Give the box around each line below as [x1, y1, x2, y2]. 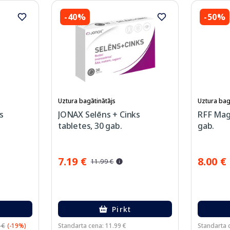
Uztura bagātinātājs [58, 97, 116, 105]
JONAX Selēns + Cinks [58, 109, 141, 120]
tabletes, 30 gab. [58, 120, 122, 131]
